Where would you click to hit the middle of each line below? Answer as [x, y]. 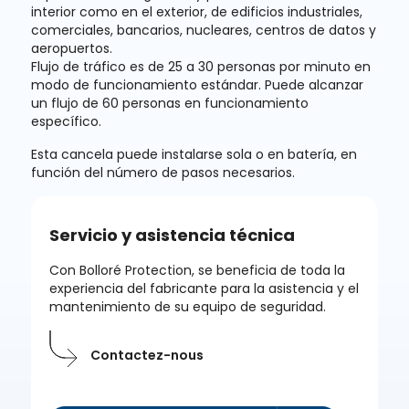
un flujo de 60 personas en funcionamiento [170, 103]
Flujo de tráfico [79, 66]
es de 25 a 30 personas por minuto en [249, 66]
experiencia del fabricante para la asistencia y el [204, 288]
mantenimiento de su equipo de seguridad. [188, 306]
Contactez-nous [147, 355]
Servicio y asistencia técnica [173, 235]
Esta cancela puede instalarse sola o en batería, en [194, 154]
